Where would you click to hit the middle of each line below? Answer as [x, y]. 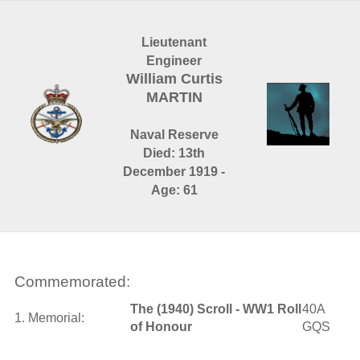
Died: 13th [174, 153]
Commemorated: [72, 282]
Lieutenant [174, 42]
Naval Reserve [174, 135]
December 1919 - [174, 172]
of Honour [161, 327]
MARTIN [174, 97]
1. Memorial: [49, 318]
